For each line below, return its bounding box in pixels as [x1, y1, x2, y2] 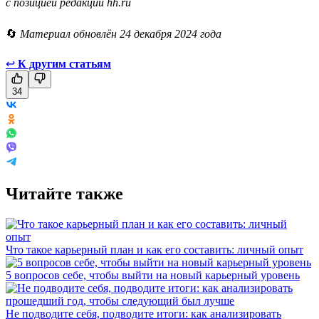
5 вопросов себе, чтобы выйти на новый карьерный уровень [6, 268, 300, 281]
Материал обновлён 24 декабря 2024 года [20, 27, 221, 40]
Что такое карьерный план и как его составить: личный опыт [6, 243, 303, 256]
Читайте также [6, 184, 123, 203]
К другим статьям [18, 57, 111, 70]
